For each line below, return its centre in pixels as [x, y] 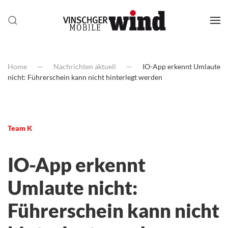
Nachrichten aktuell [85, 66]
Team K [20, 128]
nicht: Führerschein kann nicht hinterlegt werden [85, 77]
